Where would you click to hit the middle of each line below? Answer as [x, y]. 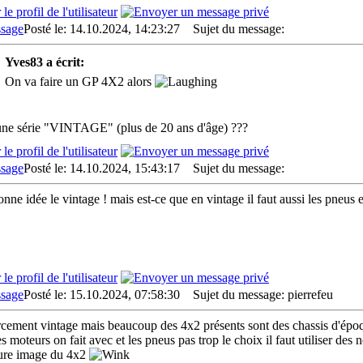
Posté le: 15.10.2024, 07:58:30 [102, 295]
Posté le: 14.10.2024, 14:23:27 [102, 29]
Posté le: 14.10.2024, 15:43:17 [102, 168]
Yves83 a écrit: [45, 62]
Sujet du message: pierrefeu [258, 295]
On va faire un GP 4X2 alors [80, 81]
